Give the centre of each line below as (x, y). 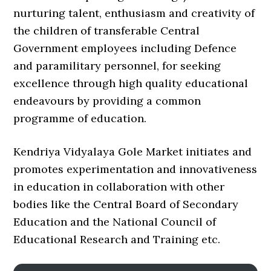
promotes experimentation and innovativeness (135, 169)
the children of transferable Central (107, 31)
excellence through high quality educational (131, 83)
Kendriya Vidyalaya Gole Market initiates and (133, 152)
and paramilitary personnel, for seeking (117, 66)
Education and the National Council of (115, 222)
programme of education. (80, 119)
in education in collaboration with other (119, 187)
